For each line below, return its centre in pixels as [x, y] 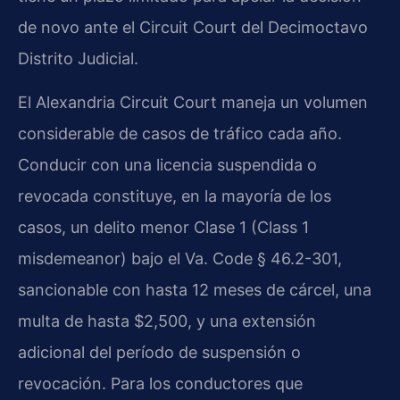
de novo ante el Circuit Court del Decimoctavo [193, 27]
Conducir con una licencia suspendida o [167, 164]
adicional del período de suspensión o [159, 352]
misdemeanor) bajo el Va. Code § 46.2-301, [180, 258]
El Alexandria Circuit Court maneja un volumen [193, 102]
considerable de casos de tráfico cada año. [180, 133]
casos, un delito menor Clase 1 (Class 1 [163, 227]
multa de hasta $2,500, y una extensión [167, 321]
